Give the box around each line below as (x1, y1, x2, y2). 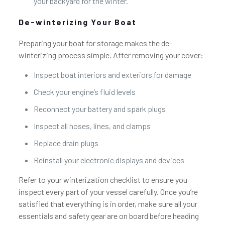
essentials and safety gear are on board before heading (18, 211, 199, 220)
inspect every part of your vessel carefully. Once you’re (18, 187, 198, 196)
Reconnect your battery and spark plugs (33, 104, 166, 114)
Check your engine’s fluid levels (33, 87, 136, 96)
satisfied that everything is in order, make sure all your (18, 199, 197, 208)
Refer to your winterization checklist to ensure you (18, 175, 187, 184)
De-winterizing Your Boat (18, 17, 137, 27)
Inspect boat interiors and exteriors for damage (33, 70, 191, 79)
